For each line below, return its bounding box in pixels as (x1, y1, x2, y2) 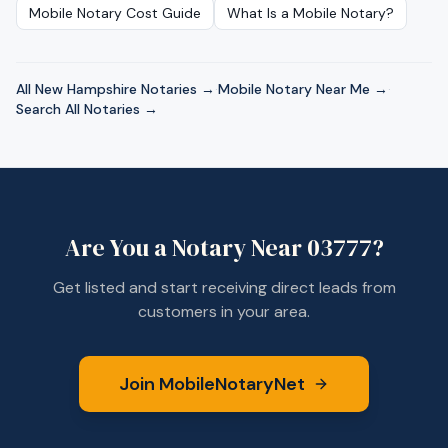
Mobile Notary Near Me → (218, 80, 388, 98)
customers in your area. (138, 301, 310, 322)
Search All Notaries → (16, 100, 158, 118)
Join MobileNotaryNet (119, 372, 305, 396)
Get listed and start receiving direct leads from (52, 277, 396, 298)
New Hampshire (35, 80, 137, 98)
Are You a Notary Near (64, 231, 307, 264)
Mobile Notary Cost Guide (29, 4, 201, 22)
